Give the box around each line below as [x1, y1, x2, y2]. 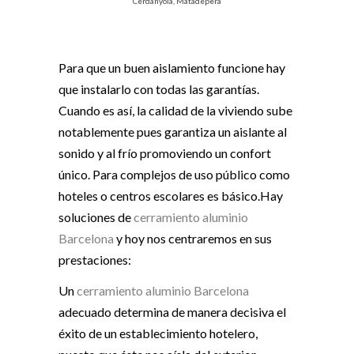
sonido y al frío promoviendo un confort [58, 145, 271, 161]
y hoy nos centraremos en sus [114, 231, 272, 247]
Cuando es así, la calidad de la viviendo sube [58, 103, 292, 119]
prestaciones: [58, 252, 131, 268]
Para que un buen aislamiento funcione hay [58, 60, 285, 76]
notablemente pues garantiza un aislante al [58, 124, 287, 140]
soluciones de [58, 209, 134, 225]
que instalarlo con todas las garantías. [58, 81, 259, 97]
